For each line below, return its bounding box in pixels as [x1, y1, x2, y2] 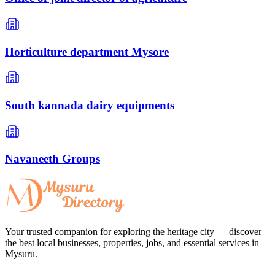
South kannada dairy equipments [5, 98, 174, 112]
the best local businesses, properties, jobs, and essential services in [5, 238, 259, 249]
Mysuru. [5, 249, 37, 260]
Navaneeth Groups [5, 152, 100, 166]
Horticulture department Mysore [5, 45, 169, 58]
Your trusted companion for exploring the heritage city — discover [5, 227, 261, 238]
